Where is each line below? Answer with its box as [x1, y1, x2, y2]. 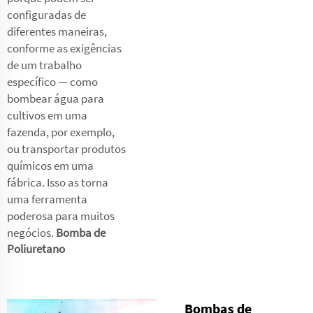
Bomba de [56, 224, 105, 240]
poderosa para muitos [7, 208, 115, 224]
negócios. [7, 224, 56, 240]
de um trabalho [7, 57, 82, 73]
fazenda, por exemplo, [7, 124, 115, 140]
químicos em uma [7, 157, 94, 173]
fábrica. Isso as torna [7, 174, 108, 190]
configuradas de [7, 6, 86, 22]
